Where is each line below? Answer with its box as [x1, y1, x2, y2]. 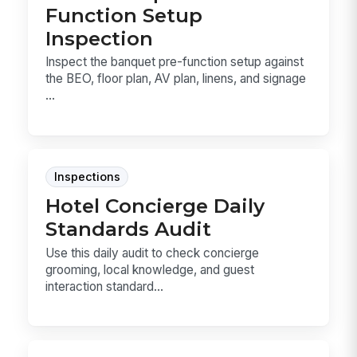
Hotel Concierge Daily [45, 194, 265, 218]
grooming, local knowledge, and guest [45, 261, 255, 277]
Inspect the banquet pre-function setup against [45, 54, 304, 70]
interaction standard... [45, 278, 164, 294]
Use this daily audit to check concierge [45, 245, 260, 261]
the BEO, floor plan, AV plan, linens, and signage [45, 71, 307, 87]
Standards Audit [45, 217, 212, 241]
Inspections [53, 170, 120, 185]
